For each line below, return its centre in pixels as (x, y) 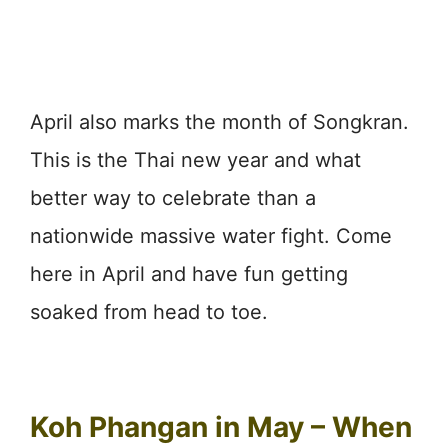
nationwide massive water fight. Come (211, 235)
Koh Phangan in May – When (221, 426)
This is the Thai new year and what (195, 159)
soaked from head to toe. (149, 311)
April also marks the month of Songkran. (219, 121)
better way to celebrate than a (173, 197)
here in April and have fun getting (189, 273)
